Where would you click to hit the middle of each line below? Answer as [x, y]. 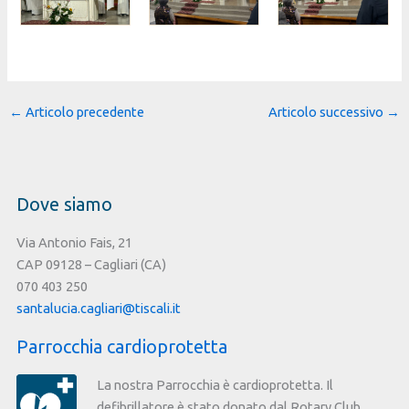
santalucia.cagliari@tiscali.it [99, 308]
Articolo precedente [83, 112]
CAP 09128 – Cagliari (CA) [91, 264]
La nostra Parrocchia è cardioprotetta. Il [215, 385]
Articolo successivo [328, 112]
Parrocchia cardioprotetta [122, 347]
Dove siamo [64, 204]
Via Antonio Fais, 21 [74, 242]
